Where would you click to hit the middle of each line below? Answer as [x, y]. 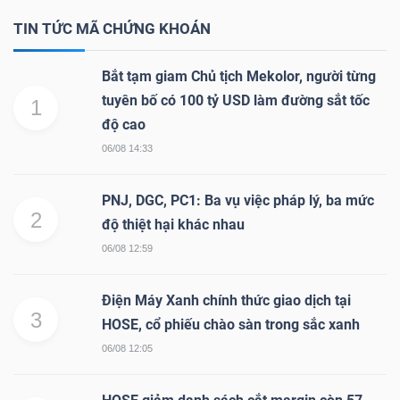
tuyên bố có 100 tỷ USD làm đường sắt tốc [236, 100]
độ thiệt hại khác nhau [173, 224]
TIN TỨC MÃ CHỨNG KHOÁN [112, 28]
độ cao [124, 124]
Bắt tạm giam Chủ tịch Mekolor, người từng [239, 76]
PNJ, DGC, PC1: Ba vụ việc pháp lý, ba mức [238, 200]
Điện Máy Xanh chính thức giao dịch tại [226, 300]
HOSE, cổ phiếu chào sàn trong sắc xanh [231, 324]
